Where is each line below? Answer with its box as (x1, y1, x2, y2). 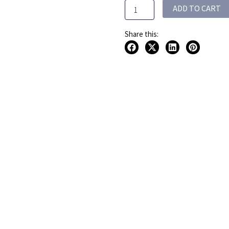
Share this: (124, 29, 158, 39)
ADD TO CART (172, 3, 221, 15)
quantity (124, 5, 149, 15)
